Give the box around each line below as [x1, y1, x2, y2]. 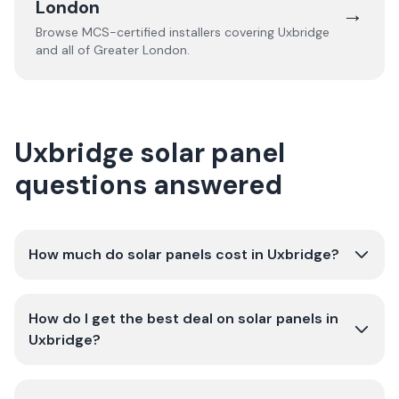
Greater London [94, 42, 187, 58]
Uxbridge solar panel [14, 135, 285, 170]
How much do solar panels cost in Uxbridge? [28, 245, 339, 264]
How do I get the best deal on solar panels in [28, 309, 338, 328]
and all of [36, 42, 94, 58]
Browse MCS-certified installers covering [36, 24, 278, 40]
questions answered [14, 167, 282, 202]
